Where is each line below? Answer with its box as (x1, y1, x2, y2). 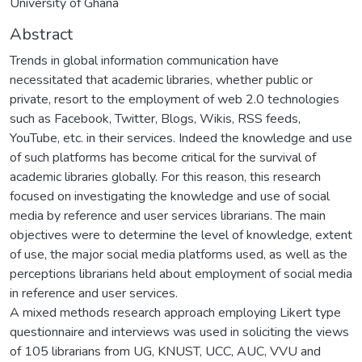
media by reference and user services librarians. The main (10, 206, 326, 225)
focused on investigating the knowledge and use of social (10, 187, 330, 205)
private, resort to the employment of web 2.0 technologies (10, 90, 339, 108)
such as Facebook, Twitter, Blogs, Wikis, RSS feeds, (10, 109, 301, 128)
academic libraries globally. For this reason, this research (10, 167, 321, 186)
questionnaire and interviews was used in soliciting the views (10, 322, 349, 341)
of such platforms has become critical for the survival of (10, 148, 316, 166)
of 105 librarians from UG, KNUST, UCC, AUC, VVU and (10, 342, 321, 360)
